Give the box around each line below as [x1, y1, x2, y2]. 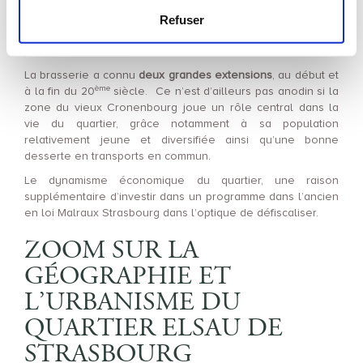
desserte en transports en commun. [24, 149, 211, 163]
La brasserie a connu [24, 68, 139, 82]
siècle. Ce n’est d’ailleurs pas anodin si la [109, 84, 340, 98]
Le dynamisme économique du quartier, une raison [24, 173, 339, 187]
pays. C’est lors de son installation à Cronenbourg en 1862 [24, 11, 339, 25]
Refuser [159, 12, 204, 27]
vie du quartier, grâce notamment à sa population [24, 117, 339, 130]
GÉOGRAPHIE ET [24, 261, 231, 291]
